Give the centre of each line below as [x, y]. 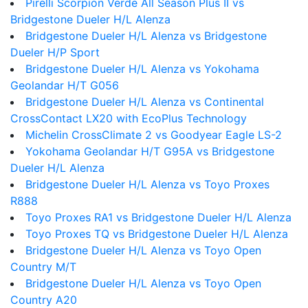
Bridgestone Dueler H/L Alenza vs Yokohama [142, 69]
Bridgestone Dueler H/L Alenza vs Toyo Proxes [147, 184]
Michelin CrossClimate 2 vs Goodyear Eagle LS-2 [154, 135]
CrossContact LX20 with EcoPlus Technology [129, 118]
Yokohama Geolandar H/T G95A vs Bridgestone [150, 151]
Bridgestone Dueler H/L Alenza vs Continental [145, 102]
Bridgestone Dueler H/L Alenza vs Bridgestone [146, 36]
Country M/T [43, 267]
